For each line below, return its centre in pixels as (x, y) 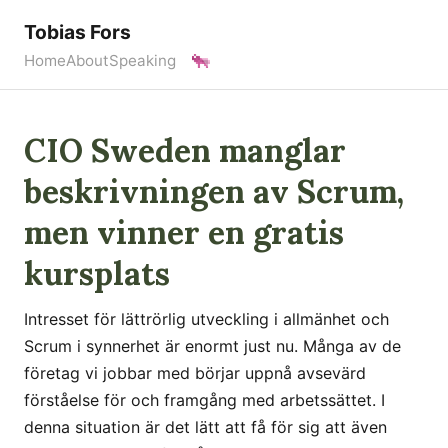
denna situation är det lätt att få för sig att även (205, 427)
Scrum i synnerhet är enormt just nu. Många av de (212, 346)
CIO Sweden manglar (185, 150)
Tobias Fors (77, 32)
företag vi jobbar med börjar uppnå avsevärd (195, 373)
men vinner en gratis (184, 232)
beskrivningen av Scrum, (214, 191)
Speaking (142, 60)
